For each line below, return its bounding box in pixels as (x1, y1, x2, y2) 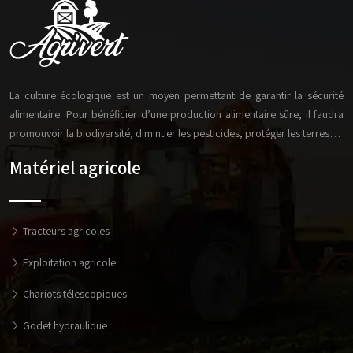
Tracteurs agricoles (20, 224, 110, 238)
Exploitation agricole (20, 255, 116, 269)
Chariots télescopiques (20, 287, 127, 301)
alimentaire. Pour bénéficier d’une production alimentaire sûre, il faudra (9, 107, 344, 121)
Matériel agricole (9, 156, 141, 180)
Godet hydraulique (20, 318, 107, 333)
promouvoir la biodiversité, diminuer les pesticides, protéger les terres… (9, 126, 340, 140)
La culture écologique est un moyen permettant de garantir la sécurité (9, 88, 344, 102)
